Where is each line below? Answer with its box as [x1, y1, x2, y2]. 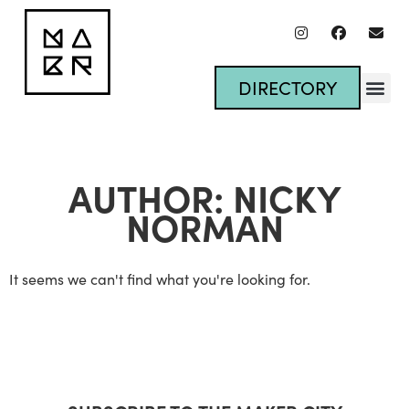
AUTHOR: [68, 172, 233, 222]
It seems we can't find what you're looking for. [9, 269, 310, 288]
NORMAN [125, 201, 284, 251]
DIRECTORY [237, 75, 337, 100]
